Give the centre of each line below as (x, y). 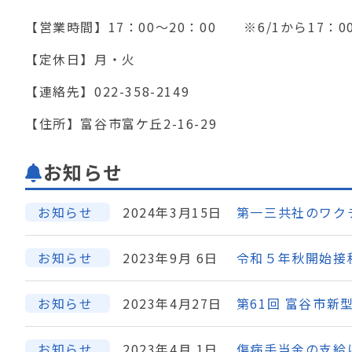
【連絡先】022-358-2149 (108, 91)
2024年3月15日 (172, 212)
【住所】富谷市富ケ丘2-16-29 (121, 123)
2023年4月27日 (172, 303)
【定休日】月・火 (81, 59)
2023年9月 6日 (170, 258)
